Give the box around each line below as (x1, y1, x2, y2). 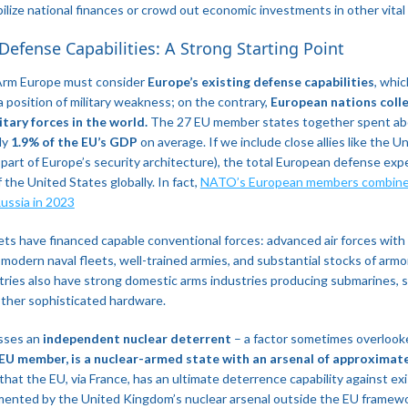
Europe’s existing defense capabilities (147, 73, 374, 89)
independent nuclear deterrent (42, 330, 231, 346)
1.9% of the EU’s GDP (10, 133, 138, 149)
